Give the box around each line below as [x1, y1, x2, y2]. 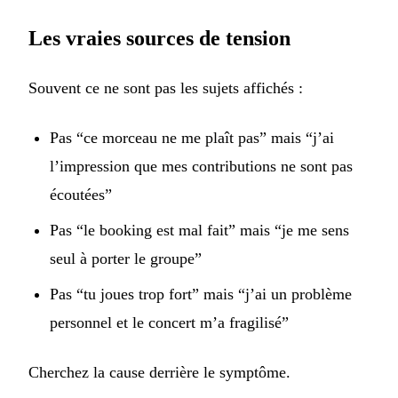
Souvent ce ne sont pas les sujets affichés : [28, 79, 303, 98]
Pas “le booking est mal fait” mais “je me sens [50, 221, 349, 240]
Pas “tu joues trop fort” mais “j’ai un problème [50, 285, 352, 304]
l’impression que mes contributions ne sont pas [50, 157, 353, 176]
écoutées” [50, 186, 112, 204]
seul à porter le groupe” [50, 250, 202, 268]
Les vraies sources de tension [28, 27, 291, 51]
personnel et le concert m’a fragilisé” [50, 314, 289, 332]
